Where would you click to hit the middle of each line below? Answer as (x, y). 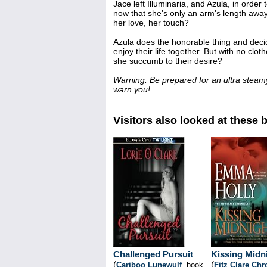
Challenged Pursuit (153, 254)
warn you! (132, 89)
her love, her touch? (151, 23)
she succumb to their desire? (168, 61)
